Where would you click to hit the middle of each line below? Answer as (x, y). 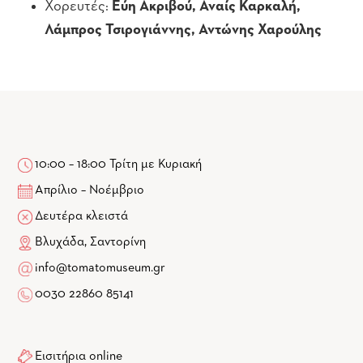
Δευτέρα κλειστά (81, 217)
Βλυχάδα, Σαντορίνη (90, 243)
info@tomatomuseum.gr (100, 269)
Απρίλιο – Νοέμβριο (89, 191)
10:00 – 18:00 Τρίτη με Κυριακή (117, 165)
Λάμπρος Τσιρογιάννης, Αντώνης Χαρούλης (183, 30)
